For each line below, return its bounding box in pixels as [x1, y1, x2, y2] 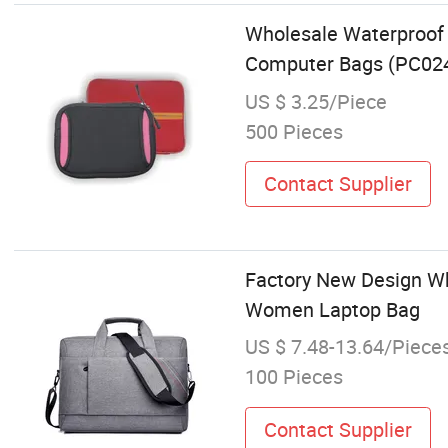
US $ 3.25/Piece [244, 87, 387, 115]
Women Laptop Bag [244, 296, 420, 324]
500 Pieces [244, 117, 343, 145]
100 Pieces [244, 363, 343, 391]
